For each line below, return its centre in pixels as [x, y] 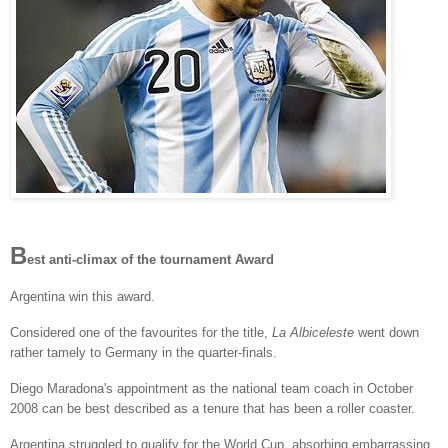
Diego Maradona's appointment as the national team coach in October [211, 389]
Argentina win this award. [82, 297]
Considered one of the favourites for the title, [141, 333]
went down [386, 333]
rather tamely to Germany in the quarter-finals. [143, 353]
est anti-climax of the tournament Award [150, 259]
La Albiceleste [313, 333]
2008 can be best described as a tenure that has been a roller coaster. [212, 409]
